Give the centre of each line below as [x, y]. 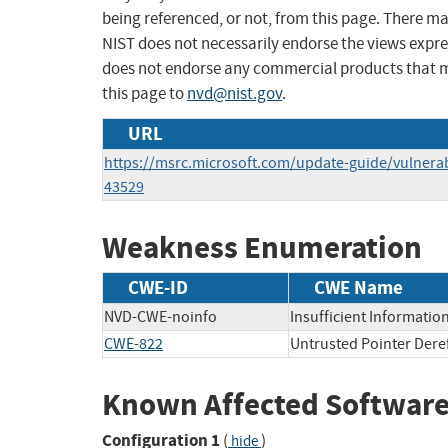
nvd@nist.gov [234, 94]
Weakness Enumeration [262, 248]
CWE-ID [158, 287]
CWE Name [358, 287]
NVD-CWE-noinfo [160, 316]
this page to [144, 94]
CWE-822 [133, 343]
